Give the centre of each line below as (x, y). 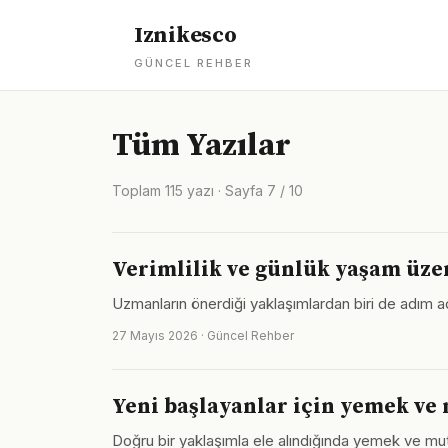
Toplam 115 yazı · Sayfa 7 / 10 (207, 190)
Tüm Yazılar (201, 146)
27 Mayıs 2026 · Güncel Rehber (203, 335)
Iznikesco (185, 35)
